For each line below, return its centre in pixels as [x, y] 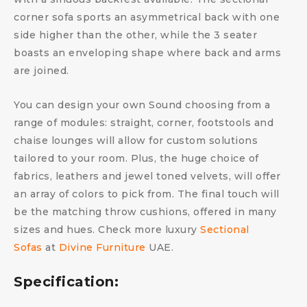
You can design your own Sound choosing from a [142, 105]
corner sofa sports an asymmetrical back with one [147, 17]
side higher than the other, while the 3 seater [135, 35]
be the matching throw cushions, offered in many [145, 212]
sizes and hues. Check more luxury [107, 230]
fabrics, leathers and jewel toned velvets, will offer [147, 176]
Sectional [225, 230]
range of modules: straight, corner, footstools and [144, 123]
